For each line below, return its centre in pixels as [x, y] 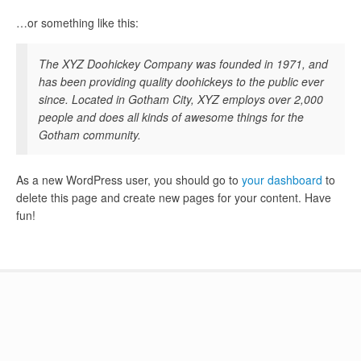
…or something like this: [77, 23]
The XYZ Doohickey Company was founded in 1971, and [183, 64]
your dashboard [282, 180]
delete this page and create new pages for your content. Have [174, 198]
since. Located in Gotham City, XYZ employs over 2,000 [181, 100]
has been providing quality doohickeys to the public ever [181, 82]
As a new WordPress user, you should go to [129, 180]
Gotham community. [90, 135]
